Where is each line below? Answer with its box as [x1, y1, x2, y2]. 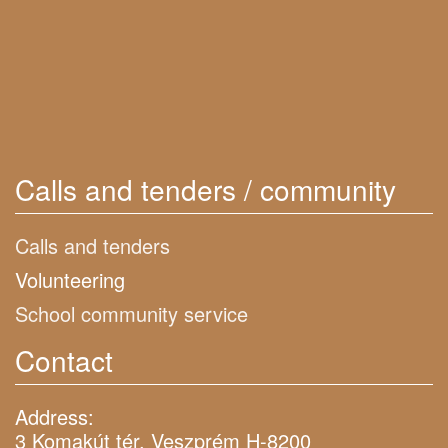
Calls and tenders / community [15, 168, 396, 209]
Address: [15, 401, 94, 431]
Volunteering [15, 264, 125, 294]
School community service [15, 298, 248, 328]
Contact [15, 339, 113, 380]
